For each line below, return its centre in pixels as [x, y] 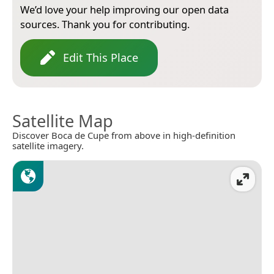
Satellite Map [63, 120]
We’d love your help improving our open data [124, 9]
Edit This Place [101, 57]
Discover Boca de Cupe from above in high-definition [124, 135]
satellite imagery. [48, 145]
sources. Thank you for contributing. [105, 24]
